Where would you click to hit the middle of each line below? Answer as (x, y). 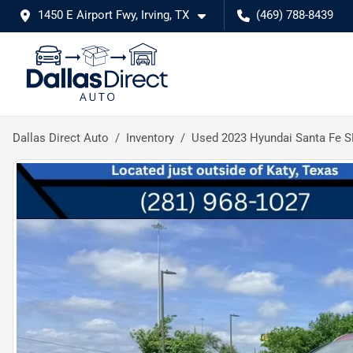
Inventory (150, 138)
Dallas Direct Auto (61, 138)
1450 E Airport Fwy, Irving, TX (113, 15)
